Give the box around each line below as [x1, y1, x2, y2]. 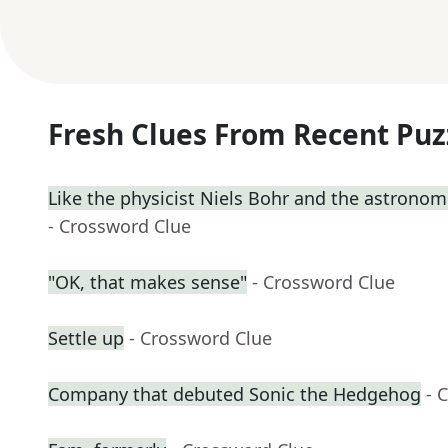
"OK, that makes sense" [48, 270, 247, 295]
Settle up [48, 326, 124, 351]
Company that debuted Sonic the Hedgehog [48, 382, 421, 407]
